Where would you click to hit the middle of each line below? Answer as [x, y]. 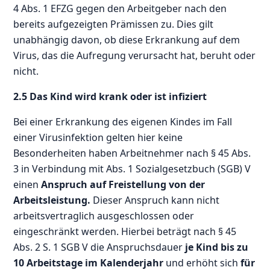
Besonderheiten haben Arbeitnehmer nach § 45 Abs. [132, 153]
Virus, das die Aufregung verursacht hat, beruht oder [135, 55]
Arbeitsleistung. [52, 200]
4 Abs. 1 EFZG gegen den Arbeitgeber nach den [120, 8]
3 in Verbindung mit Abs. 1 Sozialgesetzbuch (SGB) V [132, 168]
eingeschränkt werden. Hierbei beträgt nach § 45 [125, 231]
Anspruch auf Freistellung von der [123, 184]
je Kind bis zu [217, 247]
